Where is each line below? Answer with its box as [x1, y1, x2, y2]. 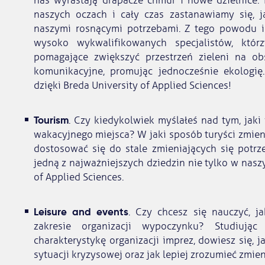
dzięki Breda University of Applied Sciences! [33, 79, 231, 92]
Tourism [33, 114, 69, 127]
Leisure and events [33, 205, 129, 219]
